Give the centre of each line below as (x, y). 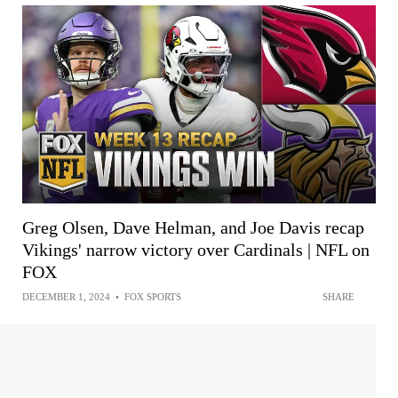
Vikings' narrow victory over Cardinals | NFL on (196, 249)
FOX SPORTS (153, 296)
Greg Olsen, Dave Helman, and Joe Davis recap (193, 227)
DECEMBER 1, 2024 (66, 296)
